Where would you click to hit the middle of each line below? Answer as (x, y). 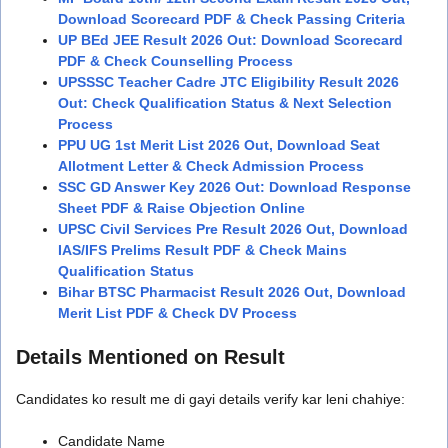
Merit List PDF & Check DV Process (177, 312)
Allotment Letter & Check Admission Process (211, 165)
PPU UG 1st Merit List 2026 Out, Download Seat (219, 144)
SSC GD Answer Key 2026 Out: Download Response (234, 186)
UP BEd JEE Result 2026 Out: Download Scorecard (230, 39)
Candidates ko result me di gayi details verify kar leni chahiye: (210, 398)
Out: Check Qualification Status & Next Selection (225, 102)
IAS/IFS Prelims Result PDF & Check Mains (202, 249)
